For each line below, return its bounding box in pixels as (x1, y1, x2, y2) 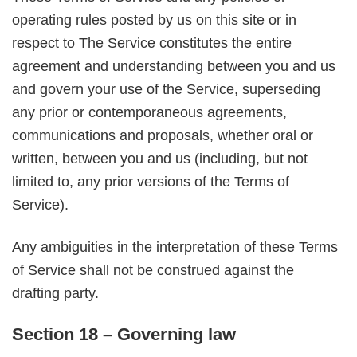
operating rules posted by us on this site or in (12, 12, 296, 29)
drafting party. (12, 284, 99, 301)
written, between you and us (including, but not (12, 151, 308, 167)
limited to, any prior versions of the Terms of (12, 174, 289, 190)
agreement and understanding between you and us (12, 58, 335, 75)
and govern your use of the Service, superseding (12, 81, 320, 98)
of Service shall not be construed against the (12, 261, 294, 278)
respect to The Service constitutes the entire (12, 35, 292, 52)
